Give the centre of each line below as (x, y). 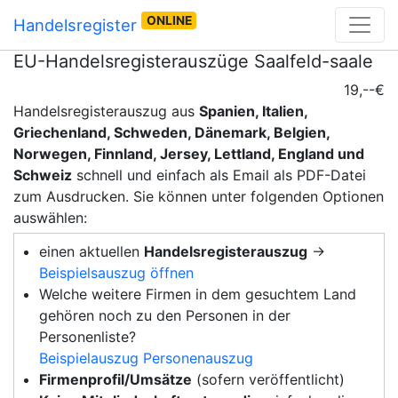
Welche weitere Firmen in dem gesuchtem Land (198, 294)
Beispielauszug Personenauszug (146, 358)
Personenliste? (88, 337)
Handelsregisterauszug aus (106, 111)
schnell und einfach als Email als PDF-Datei (219, 175)
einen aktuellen (92, 251)
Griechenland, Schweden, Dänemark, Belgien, (171, 132)
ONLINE (169, 20)
